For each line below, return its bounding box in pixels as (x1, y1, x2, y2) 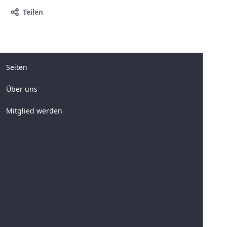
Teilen (23, 7, 43, 17)
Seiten (6, 62, 27, 72)
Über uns (6, 84, 37, 94)
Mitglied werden (6, 106, 62, 116)
